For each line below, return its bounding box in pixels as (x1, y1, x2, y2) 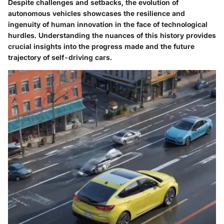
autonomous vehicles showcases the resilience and (8, 8, 185, 17)
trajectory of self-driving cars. (8, 52, 112, 61)
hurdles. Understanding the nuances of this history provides (8, 30, 216, 39)
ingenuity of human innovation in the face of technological (8, 19, 207, 28)
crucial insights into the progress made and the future (8, 41, 194, 50)
